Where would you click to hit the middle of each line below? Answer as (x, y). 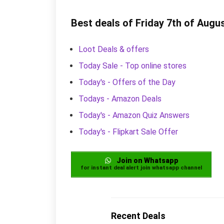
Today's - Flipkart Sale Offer (128, 131)
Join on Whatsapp (146, 160)
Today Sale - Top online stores (132, 65)
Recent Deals (138, 215)
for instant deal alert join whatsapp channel (141, 167)
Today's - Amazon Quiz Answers (134, 115)
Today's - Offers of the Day (127, 82)
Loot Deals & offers (114, 49)
